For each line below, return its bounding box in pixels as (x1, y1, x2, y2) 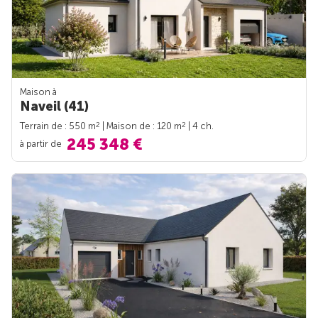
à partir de (20, 138, 64, 150)
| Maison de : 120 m (100, 121, 182, 132)
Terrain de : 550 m (20, 121, 96, 132)
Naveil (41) (20, 99, 89, 115)
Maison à (20, 87, 57, 98)
